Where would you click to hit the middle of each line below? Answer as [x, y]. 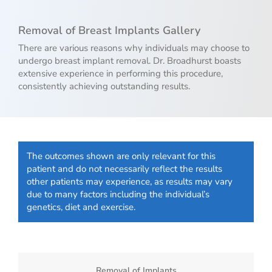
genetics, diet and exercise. [81, 207]
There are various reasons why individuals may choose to [134, 48]
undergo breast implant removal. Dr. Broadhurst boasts [130, 61]
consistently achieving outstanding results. [104, 86]
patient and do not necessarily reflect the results [124, 169]
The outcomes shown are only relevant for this [121, 156]
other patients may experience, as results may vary [130, 182]
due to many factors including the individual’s [118, 194]
